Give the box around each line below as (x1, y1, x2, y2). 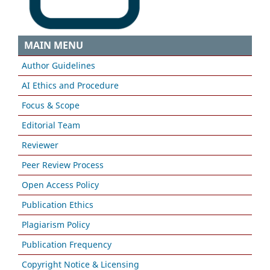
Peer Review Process (22, 159, 104, 171)
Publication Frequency (22, 239, 111, 251)
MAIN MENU (22, 39, 83, 52)
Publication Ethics (22, 199, 93, 211)
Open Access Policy (22, 179, 99, 191)
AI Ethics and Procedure (22, 80, 119, 92)
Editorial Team (22, 119, 80, 131)
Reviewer (22, 139, 58, 151)
